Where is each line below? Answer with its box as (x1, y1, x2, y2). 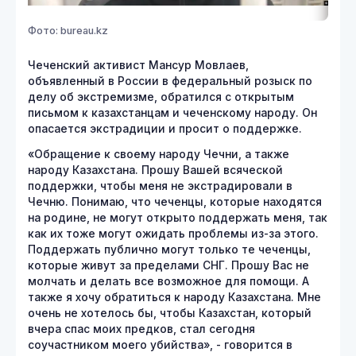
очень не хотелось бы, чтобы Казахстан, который (28, 307, 311, 319)
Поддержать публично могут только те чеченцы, (28, 243, 311, 256)
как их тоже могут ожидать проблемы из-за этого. (28, 227, 319, 240)
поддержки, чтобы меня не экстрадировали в (28, 180, 292, 192)
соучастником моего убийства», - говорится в (28, 339, 292, 351)
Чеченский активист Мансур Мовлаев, (28, 59, 249, 72)
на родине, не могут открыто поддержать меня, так (28, 211, 327, 224)
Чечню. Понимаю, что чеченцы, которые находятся (28, 195, 322, 208)
